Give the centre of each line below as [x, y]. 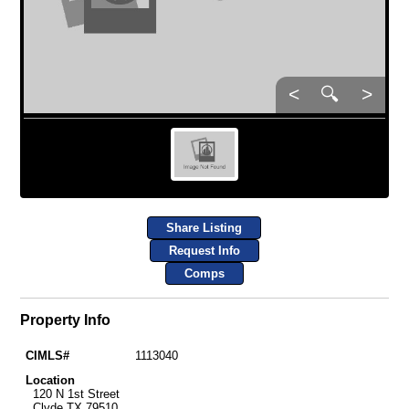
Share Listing [204, 228]
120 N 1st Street [72, 393]
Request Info [204, 251]
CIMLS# [47, 355]
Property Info [65, 320]
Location [50, 380]
